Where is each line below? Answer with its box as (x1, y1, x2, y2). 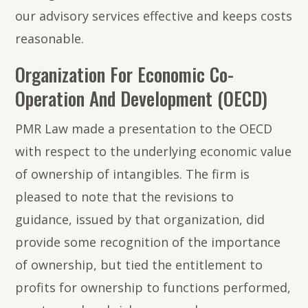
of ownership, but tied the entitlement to (15, 256, 263, 274)
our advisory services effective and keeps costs (15, 8, 293, 25)
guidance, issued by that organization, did (15, 211, 265, 228)
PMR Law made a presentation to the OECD (15, 120, 273, 137)
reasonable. (15, 30, 85, 47)
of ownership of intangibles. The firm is (15, 166, 250, 183)
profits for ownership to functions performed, (15, 279, 291, 296)
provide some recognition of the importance (15, 234, 281, 251)
